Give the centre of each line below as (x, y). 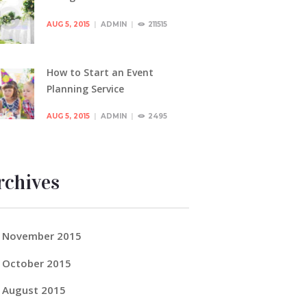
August (21, 290)
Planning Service (85, 88)
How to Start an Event (100, 72)
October (24, 263)
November (29, 236)
